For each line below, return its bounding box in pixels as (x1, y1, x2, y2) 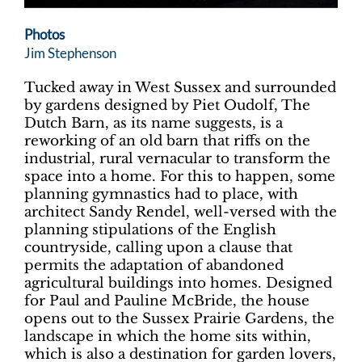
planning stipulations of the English (24, 221, 276, 238)
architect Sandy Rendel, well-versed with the (24, 203, 337, 221)
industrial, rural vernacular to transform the (24, 149, 330, 167)
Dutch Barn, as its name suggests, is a (24, 114, 283, 132)
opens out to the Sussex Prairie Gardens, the (24, 309, 335, 327)
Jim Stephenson (24, 44, 116, 61)
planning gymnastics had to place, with (24, 185, 298, 203)
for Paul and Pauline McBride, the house (24, 292, 309, 309)
